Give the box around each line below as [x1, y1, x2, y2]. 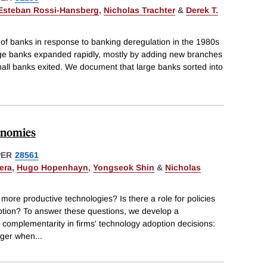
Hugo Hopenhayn [17, 162, 88, 172]
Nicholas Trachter [104, 5, 175, 15]
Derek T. [186, 5, 218, 15]
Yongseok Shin [93, 162, 154, 172]
